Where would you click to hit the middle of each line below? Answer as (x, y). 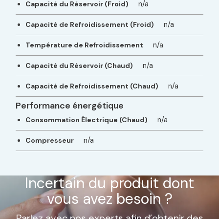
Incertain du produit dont (109, 183)
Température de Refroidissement (85, 45)
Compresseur (50, 140)
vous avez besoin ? (109, 198)
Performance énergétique (70, 105)
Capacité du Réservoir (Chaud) (79, 65)
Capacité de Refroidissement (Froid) (90, 24)
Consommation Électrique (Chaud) (87, 120)
